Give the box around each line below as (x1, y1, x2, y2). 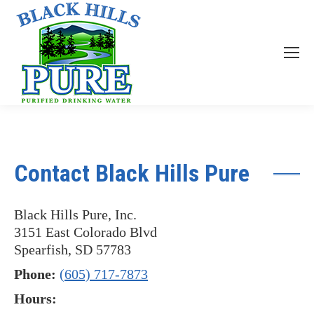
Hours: (14, 291, 57, 306)
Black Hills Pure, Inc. (14, 207, 137, 222)
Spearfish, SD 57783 (14, 242, 131, 257)
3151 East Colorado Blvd (14, 224, 157, 240)
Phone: (14, 266, 56, 282)
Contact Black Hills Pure (14, 159, 250, 187)
